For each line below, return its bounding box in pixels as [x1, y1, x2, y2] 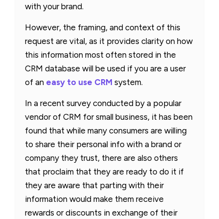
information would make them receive [25, 194, 164, 204]
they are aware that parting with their [25, 180, 164, 190]
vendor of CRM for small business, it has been [25, 111, 193, 122]
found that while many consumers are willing [25, 125, 187, 135]
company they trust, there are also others [25, 153, 178, 163]
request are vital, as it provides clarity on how [25, 36, 193, 46]
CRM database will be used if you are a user [25, 63, 186, 73]
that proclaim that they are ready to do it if [25, 166, 184, 176]
